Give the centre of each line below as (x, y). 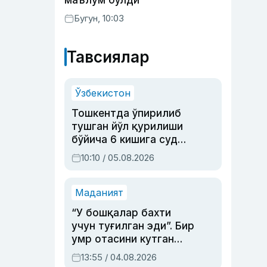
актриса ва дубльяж (125, 252)
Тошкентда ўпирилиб (126, 113)
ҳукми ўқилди (107, 153)
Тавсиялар (108, 57)
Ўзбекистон (103, 93)
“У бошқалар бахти (121, 213)
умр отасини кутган (123, 239)
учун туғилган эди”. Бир (133, 226)
